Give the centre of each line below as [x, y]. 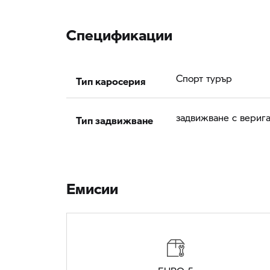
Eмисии [92, 185]
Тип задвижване [115, 118]
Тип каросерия [111, 78]
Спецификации [119, 31]
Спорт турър [204, 78]
